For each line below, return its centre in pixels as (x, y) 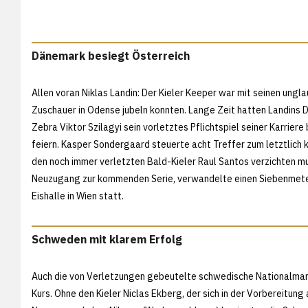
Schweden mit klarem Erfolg (107, 239)
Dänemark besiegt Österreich (111, 55)
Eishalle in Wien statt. (78, 196)
